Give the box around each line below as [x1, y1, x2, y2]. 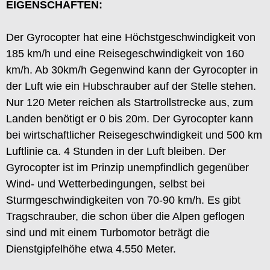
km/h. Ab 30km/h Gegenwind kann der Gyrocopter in [6, 63, 258, 76]
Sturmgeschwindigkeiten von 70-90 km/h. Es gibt [6, 193, 240, 206]
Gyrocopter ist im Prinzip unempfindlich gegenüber [6, 161, 249, 174]
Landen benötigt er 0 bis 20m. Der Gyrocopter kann [6, 112, 253, 125]
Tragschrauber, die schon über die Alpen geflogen [6, 210, 245, 222]
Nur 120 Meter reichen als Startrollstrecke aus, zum [6, 96, 253, 108]
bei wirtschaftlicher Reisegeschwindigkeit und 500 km [6, 128, 262, 141]
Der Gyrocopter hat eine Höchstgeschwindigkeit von [6, 31, 256, 43]
